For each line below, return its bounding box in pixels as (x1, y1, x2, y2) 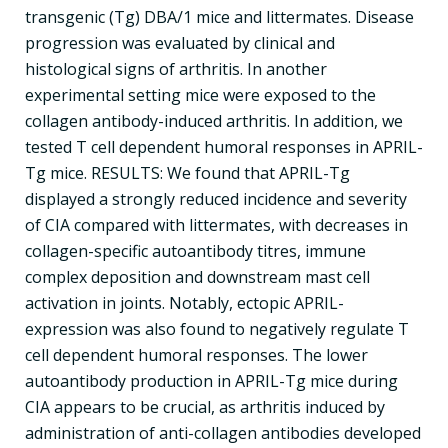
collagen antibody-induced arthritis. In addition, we (25, 109, 403, 132)
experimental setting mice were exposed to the (25, 83, 376, 106)
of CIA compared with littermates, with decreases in (25, 213, 408, 236)
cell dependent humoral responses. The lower (25, 343, 368, 366)
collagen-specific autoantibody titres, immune (25, 239, 366, 262)
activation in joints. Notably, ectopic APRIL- (25, 291, 344, 314)
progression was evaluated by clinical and (25, 31, 335, 54)
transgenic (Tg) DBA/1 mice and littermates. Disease (25, 5, 414, 28)
